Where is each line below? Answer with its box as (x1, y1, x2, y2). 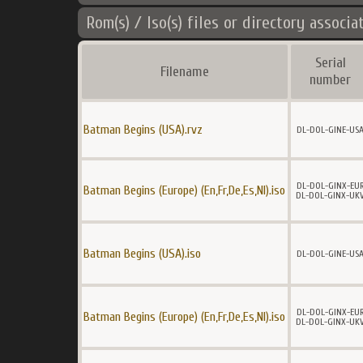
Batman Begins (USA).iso (83, 246, 201, 261)
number (310, 71, 351, 88)
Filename (160, 63, 209, 80)
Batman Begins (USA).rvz (83, 122, 203, 137)
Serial (314, 54, 346, 71)
